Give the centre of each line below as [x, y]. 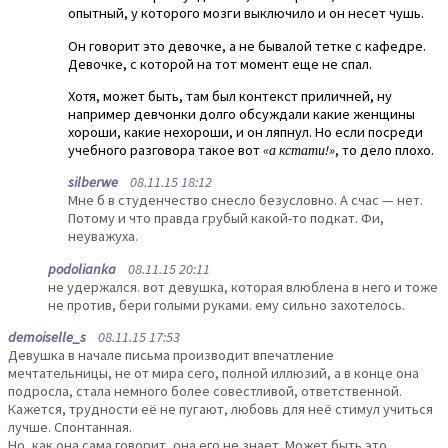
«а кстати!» [299, 149]
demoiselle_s [47, 337]
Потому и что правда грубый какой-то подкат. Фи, [226, 218]
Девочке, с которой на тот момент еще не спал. [220, 63]
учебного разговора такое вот [165, 149]
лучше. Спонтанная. [70, 427]
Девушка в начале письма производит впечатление [171, 355]
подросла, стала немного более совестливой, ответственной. [205, 391]
